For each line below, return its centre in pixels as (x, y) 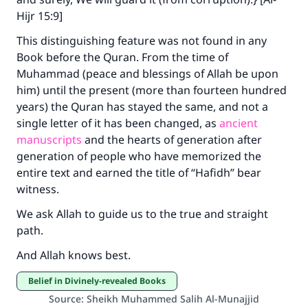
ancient (239, 123)
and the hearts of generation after (172, 140)
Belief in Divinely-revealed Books (100, 281)
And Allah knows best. (74, 255)
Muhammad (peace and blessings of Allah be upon (147, 74)
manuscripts (49, 140)
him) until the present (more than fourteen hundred (152, 90)
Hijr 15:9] (40, 16)
